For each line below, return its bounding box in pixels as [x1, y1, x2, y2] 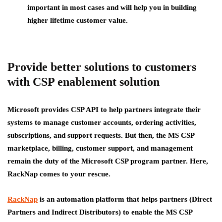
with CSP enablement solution [7, 75, 160, 88]
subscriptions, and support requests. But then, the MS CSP [7, 131, 194, 139]
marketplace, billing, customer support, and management [7, 144, 193, 152]
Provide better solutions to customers [7, 60, 196, 73]
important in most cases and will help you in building [27, 3, 197, 11]
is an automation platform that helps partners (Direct [40, 195, 212, 203]
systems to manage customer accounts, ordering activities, [7, 118, 196, 126]
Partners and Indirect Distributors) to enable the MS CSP [7, 208, 192, 216]
